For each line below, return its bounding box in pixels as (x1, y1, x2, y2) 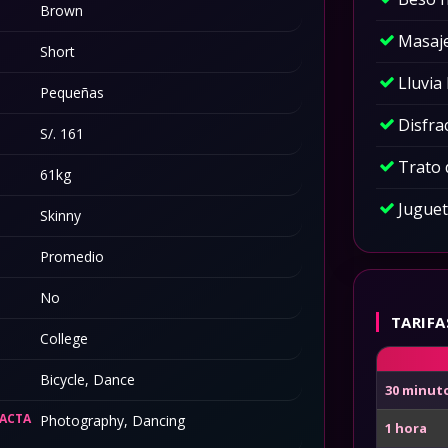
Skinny (40, 206, 81, 225)
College (40, 329, 88, 348)
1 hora (384, 419, 427, 437)
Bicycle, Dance (40, 370, 135, 389)
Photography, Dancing (40, 411, 185, 430)
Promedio (40, 247, 104, 266)
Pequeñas (40, 83, 104, 102)
